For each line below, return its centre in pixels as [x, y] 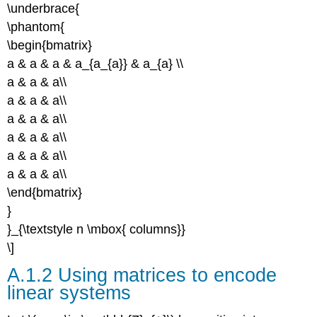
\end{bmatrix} [45, 193]
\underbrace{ [44, 9]
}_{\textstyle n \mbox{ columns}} [97, 230]
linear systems [69, 293]
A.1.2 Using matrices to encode [142, 275]
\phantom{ [36, 27]
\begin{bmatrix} [50, 46]
